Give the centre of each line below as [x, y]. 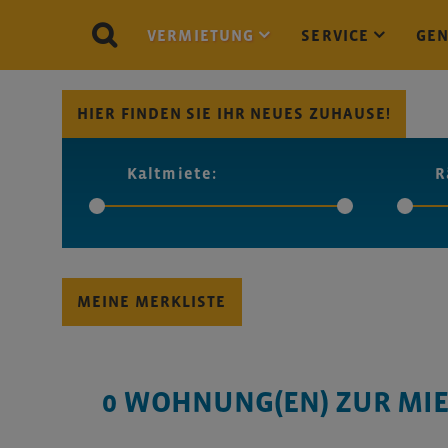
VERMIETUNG [203, 35]
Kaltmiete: [172, 173]
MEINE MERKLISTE [152, 301]
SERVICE [337, 35]
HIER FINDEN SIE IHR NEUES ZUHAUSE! [234, 113]
